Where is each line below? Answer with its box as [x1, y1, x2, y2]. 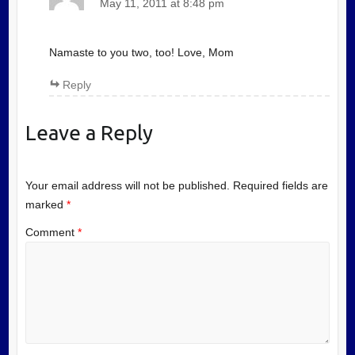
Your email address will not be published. [25, 178, 230, 192]
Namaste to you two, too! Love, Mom [48, 46, 234, 59]
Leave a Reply [25, 121, 153, 145]
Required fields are [232, 178, 328, 192]
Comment [25, 226, 78, 239]
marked [25, 197, 67, 211]
